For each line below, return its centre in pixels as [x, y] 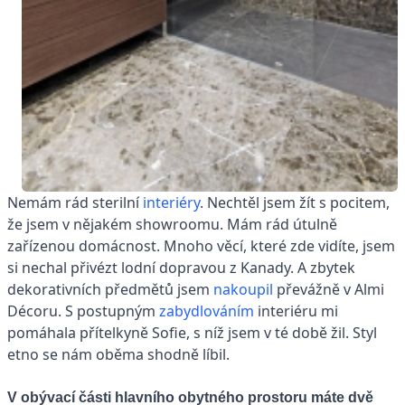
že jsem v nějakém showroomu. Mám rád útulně [172, 225]
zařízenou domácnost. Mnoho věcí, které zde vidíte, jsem [201, 246]
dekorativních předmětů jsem [110, 290]
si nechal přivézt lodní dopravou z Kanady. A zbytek [181, 268]
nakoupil [243, 290]
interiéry [171, 203]
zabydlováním [208, 311]
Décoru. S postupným [83, 311]
